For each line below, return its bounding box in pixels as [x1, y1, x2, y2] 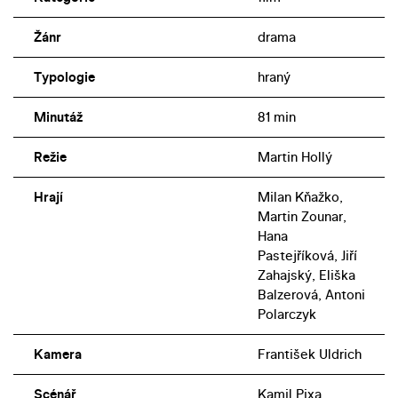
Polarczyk [257, 305, 316, 324]
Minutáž [33, 107, 83, 127]
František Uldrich [257, 345, 362, 364]
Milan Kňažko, [257, 187, 343, 207]
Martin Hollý [257, 147, 332, 167]
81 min [257, 107, 296, 127]
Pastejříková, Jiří [257, 246, 357, 266]
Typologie [33, 68, 95, 87]
